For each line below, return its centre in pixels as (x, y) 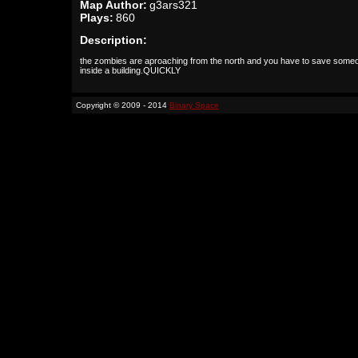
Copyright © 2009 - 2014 (123, 105)
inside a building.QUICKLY (130, 70)
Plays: (97, 18)
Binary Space (194, 105)
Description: (113, 40)
